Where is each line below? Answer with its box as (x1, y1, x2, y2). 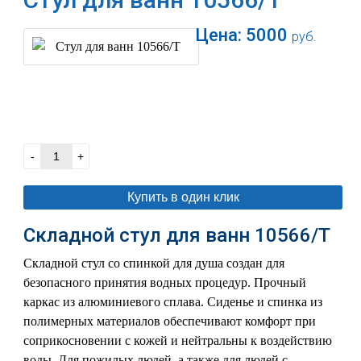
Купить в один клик (127, 190, 239, 204)
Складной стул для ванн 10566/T (23, 224, 331, 247)
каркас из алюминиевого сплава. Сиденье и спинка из (23, 295, 323, 309)
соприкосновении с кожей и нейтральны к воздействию (23, 334, 333, 347)
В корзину (156, 105, 216, 118)
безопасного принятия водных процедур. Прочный (23, 276, 307, 289)
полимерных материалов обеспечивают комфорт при (23, 314, 317, 328)
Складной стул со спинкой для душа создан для (23, 256, 285, 270)
